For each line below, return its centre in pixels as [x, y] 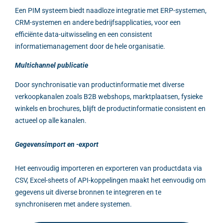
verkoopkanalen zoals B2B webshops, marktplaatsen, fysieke [109, 96]
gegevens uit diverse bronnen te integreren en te [88, 192]
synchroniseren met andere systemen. [73, 204]
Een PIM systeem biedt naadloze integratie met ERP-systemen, [111, 10]
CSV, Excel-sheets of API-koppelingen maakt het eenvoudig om [110, 180]
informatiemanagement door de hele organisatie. [90, 46]
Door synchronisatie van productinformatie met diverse [100, 84]
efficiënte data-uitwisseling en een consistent [84, 34]
